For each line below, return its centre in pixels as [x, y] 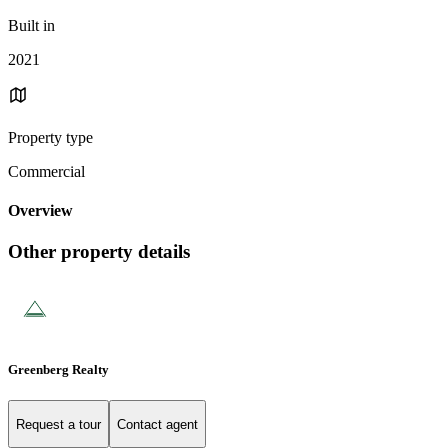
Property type [50, 137]
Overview [40, 211]
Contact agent [157, 424]
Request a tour [58, 424]
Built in [31, 25]
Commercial [46, 171]
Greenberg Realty [58, 370]
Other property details [99, 252]
